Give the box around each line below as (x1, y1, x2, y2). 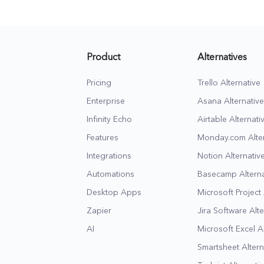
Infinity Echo (87, 115, 132, 124)
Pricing (87, 78, 111, 87)
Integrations (87, 151, 131, 160)
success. (47, 2, 80, 12)
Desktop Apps (87, 188, 141, 197)
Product (87, 52, 120, 62)
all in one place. (201, 2, 262, 11)
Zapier (87, 206, 111, 215)
